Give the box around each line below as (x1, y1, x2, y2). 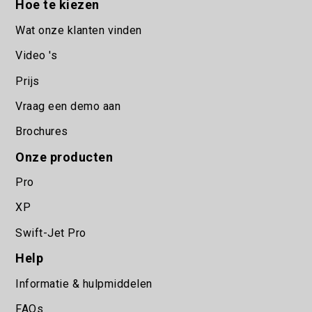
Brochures (15, 125, 68, 139)
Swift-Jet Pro (15, 226, 86, 240)
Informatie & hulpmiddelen (15, 276, 153, 290)
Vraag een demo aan (15, 99, 121, 113)
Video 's (15, 49, 58, 63)
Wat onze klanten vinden (15, 23, 142, 37)
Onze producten (15, 149, 114, 164)
